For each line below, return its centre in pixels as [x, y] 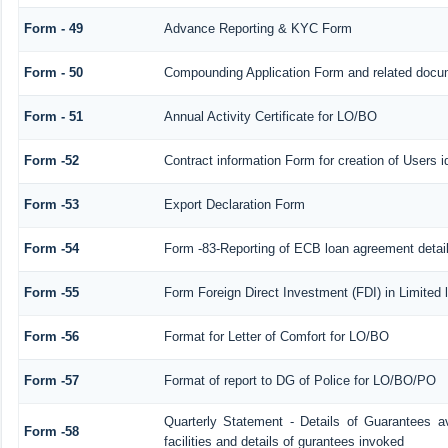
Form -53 [51, 204]
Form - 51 [53, 116]
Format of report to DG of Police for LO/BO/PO [299, 380]
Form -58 [51, 431]
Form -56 [51, 336]
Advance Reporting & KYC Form [257, 28]
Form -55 [51, 292]
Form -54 [51, 248]
